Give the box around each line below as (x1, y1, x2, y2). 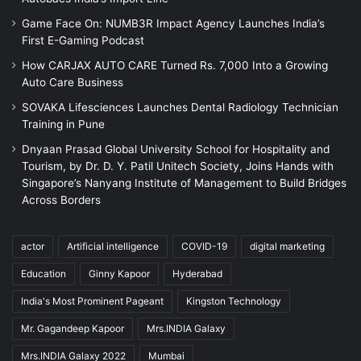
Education (21, 268, 66, 280)
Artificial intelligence (67, 240, 159, 253)
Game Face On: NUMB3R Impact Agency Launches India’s (22, 17, 325, 31)
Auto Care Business (22, 76, 123, 89)
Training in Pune (22, 118, 105, 131)
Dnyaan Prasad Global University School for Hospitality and (22, 143, 330, 156)
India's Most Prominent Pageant (21, 295, 164, 308)
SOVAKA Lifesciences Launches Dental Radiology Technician (22, 101, 338, 114)
